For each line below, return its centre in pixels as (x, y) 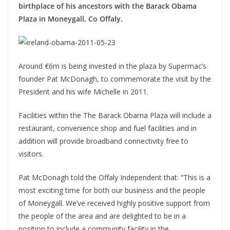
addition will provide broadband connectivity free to (103, 141)
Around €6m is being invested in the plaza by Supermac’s (112, 66)
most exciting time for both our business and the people (112, 190)
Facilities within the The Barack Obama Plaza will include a (115, 116)
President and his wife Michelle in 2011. (83, 92)
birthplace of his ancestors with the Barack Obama (108, 6)
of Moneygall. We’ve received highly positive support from (114, 203)
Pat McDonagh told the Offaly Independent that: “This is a (114, 178)
